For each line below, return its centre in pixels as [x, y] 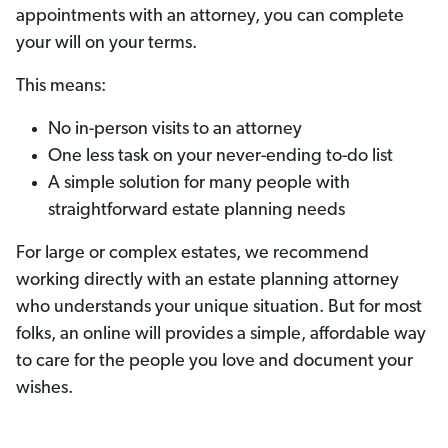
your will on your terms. [106, 44]
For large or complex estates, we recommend [192, 254]
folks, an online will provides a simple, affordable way [221, 335]
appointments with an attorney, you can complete [210, 17]
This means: [61, 87]
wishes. [44, 389]
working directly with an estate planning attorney [207, 281]
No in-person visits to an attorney [175, 130]
